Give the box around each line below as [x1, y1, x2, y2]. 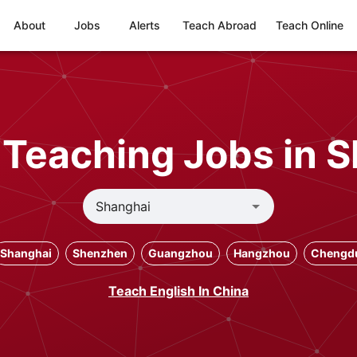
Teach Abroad [182, 18, 257, 32]
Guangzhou [147, 246, 213, 260]
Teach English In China [108, 283, 249, 299]
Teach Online [276, 18, 343, 32]
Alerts [128, 18, 160, 32]
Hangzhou [233, 246, 290, 260]
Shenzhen [72, 246, 127, 260]
